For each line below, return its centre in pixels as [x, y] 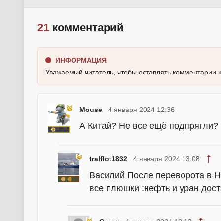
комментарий [87, 28]
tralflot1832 [108, 159]
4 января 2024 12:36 [141, 110]
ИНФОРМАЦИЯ [81, 60]
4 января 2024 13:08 [166, 159]
